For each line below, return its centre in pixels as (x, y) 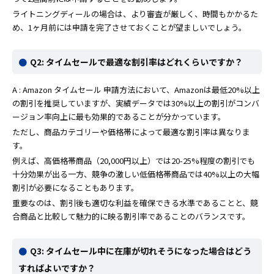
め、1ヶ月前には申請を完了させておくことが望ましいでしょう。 (129, 28)
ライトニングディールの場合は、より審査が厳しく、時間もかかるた (135, 14)
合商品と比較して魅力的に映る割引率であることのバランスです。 (131, 217)
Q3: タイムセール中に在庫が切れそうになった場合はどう (141, 251)
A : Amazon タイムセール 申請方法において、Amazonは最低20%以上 (136, 90)
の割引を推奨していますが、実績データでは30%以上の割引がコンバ (136, 103)
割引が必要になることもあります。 (76, 188)
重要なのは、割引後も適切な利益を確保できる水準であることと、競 (135, 203)
